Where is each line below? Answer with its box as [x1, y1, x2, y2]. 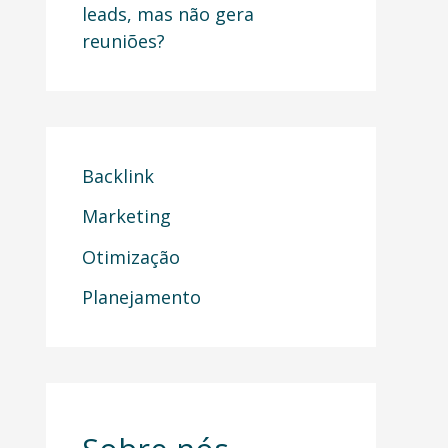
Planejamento [82, 285, 201, 310]
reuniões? [82, 28, 165, 53]
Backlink [82, 163, 154, 188]
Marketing [82, 204, 171, 229]
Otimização [82, 244, 180, 269]
